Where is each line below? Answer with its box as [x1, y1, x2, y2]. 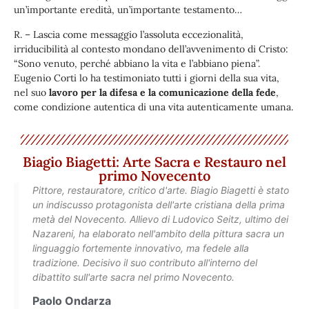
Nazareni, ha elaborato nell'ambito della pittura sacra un [32, 228, 284, 240]
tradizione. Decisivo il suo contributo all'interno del [32, 257, 257, 269]
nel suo [14, 86, 46, 99]
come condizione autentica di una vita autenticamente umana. [14, 100, 293, 113]
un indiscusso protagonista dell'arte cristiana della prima [32, 199, 285, 211]
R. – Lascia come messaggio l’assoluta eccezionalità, [14, 28, 243, 41]
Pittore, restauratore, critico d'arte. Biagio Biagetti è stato [32, 184, 289, 197]
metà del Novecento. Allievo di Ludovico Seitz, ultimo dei [32, 213, 288, 226]
